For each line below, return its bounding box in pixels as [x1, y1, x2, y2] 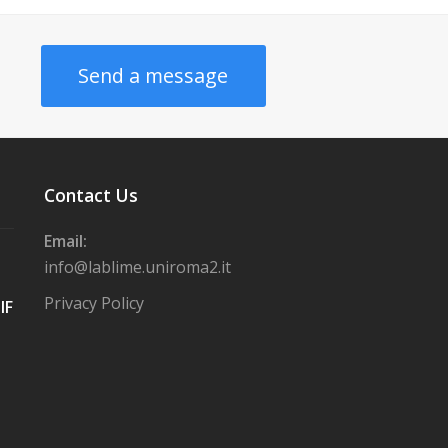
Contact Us [43, 184, 138, 208]
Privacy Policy [43, 292, 144, 315]
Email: [43, 230, 87, 253]
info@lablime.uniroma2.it [43, 256, 231, 279]
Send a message [78, 62, 229, 90]
